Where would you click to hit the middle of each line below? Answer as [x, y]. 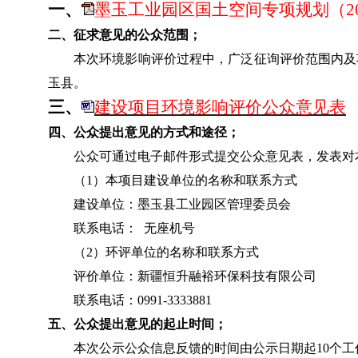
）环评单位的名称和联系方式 [176, 253]
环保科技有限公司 [265, 276]
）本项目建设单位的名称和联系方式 [195, 181]
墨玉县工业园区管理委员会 [214, 205]
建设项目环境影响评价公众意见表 [220, 107]
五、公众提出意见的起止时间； [137, 324]
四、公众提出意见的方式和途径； [144, 133]
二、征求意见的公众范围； [125, 35]
